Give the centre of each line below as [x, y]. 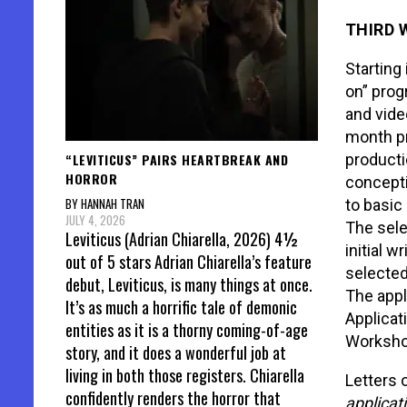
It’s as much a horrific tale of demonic [181, 308]
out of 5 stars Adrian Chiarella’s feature [189, 262]
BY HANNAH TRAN [105, 204]
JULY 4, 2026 [95, 220]
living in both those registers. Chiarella [185, 376]
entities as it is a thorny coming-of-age [187, 330]
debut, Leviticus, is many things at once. [189, 285]
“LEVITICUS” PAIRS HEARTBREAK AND [177, 159]
